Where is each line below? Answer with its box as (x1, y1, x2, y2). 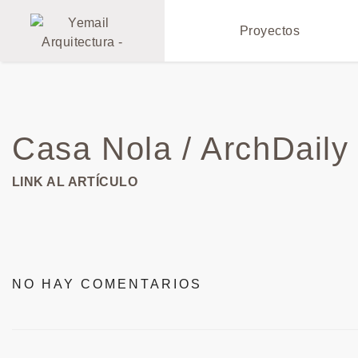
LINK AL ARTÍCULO (12, 175, 138, 189)
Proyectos (239, 24, 300, 38)
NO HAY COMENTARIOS (12, 277, 202, 291)
